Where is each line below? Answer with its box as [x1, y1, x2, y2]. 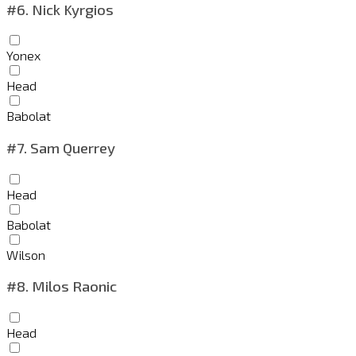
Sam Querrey [27, 137, 115, 157]
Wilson [6, 246, 45, 262]
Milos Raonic [29, 277, 117, 296]
